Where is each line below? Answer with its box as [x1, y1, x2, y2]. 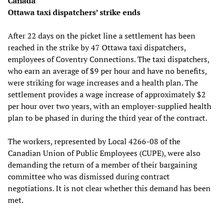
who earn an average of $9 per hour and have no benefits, [8, 66, 207, 77]
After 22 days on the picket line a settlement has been [8, 30, 196, 42]
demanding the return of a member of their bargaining [8, 159, 197, 171]
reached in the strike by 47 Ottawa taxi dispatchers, [8, 42, 186, 53]
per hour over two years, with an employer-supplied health [8, 101, 211, 112]
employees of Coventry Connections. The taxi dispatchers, [8, 54, 209, 65]
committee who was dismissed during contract [8, 171, 170, 182]
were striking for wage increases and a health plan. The [8, 77, 198, 88]
